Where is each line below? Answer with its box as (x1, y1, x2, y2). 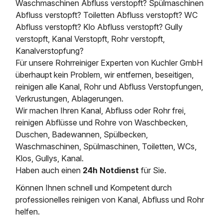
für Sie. (139, 165, 167, 175)
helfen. (15, 207, 40, 217)
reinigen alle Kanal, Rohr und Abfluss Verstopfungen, (15, 81, 204, 92)
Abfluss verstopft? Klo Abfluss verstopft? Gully (15, 21, 183, 32)
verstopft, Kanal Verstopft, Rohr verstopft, (15, 33, 165, 44)
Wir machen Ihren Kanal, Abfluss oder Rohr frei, (15, 105, 186, 115)
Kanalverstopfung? (15, 45, 84, 56)
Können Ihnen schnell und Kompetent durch (15, 183, 172, 193)
